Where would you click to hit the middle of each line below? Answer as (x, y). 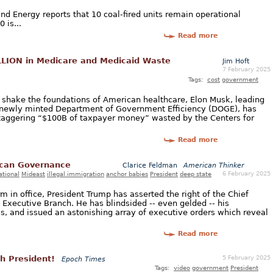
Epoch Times (83, 260)
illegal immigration (76, 173)
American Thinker (214, 165)
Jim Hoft (236, 61)
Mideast (33, 173)
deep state (196, 173)
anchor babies (127, 173)
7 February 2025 (246, 69)
